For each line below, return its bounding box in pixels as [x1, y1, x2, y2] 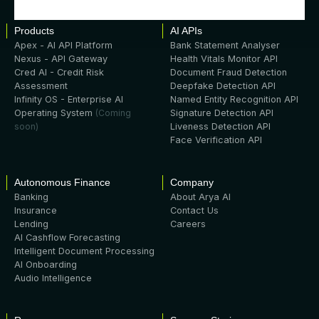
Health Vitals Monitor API [170, 53, 278, 64]
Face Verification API [170, 134, 262, 145]
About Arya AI [170, 191, 231, 202]
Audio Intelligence [14, 272, 92, 283]
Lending [14, 218, 48, 229]
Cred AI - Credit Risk [14, 66, 104, 78]
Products [14, 24, 54, 36]
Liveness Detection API [170, 120, 271, 132]
